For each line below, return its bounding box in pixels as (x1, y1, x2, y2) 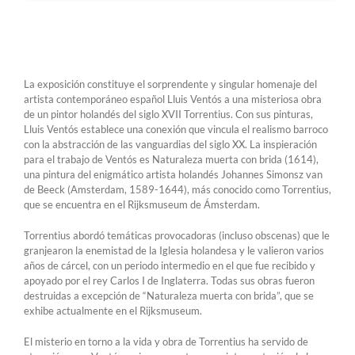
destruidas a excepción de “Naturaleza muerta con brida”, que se (24, 288, 314, 302)
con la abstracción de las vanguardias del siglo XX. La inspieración (24, 137, 317, 151)
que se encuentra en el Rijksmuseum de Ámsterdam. (24, 197, 260, 211)
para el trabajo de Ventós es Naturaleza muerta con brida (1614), (24, 152, 319, 166)
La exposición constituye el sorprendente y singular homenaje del (24, 77, 317, 90)
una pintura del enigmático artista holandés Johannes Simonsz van (24, 167, 323, 181)
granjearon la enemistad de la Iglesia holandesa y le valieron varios (24, 243, 324, 257)
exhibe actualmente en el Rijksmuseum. (24, 303, 202, 317)
